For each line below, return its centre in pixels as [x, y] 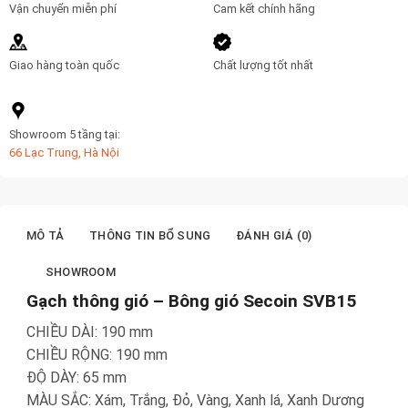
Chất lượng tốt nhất [263, 66]
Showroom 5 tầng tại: [64, 135]
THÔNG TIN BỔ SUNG [150, 235]
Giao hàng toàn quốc [64, 66]
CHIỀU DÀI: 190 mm [90, 332]
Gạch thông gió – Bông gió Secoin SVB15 [191, 301]
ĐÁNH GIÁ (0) [274, 235]
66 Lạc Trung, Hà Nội [64, 153]
